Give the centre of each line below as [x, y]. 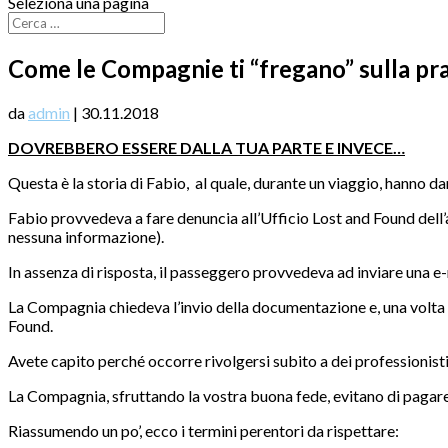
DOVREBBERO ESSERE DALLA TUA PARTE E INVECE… [206, 147]
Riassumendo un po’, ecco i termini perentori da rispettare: [203, 430]
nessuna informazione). [86, 236]
